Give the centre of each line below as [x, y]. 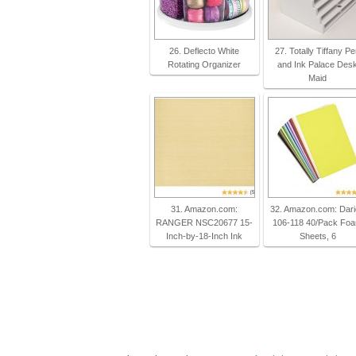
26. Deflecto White [204, 51]
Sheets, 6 [317, 236]
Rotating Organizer [204, 64]
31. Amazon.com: [204, 209]
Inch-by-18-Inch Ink [204, 236]
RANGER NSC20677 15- [204, 222]
